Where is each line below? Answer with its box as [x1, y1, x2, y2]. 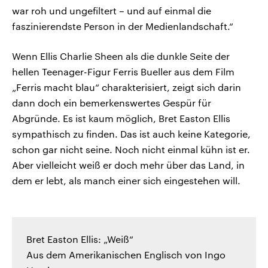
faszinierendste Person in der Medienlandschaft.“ [12, 20, 233, 32]
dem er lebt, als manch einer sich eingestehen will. [12, 175, 240, 187]
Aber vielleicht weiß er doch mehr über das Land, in [12, 159, 245, 171]
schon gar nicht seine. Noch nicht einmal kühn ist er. [12, 144, 250, 156]
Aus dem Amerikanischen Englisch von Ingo [26, 249, 226, 261]
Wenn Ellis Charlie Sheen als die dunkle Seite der [12, 50, 230, 62]
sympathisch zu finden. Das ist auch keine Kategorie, [12, 128, 251, 140]
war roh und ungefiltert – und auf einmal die [12, 5, 211, 17]
